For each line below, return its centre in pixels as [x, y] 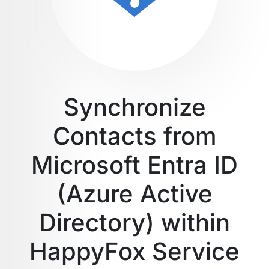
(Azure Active [134, 194]
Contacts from [134, 136]
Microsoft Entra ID [134, 165]
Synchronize [134, 107]
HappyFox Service [134, 251]
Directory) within [134, 222]
